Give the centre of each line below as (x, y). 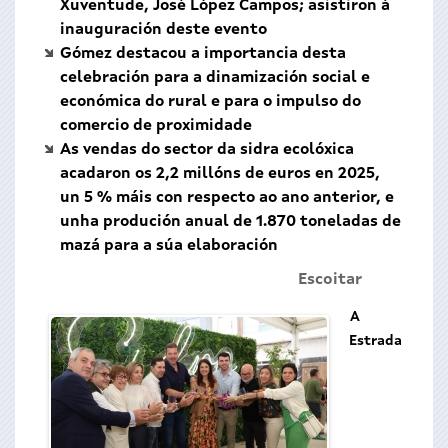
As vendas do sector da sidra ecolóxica (207, 150)
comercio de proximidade (156, 126)
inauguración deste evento (163, 30)
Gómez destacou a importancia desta (203, 54)
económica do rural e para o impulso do (210, 102)
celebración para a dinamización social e (215, 78)
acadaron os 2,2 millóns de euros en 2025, (220, 174)
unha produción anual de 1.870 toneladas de (230, 222)
